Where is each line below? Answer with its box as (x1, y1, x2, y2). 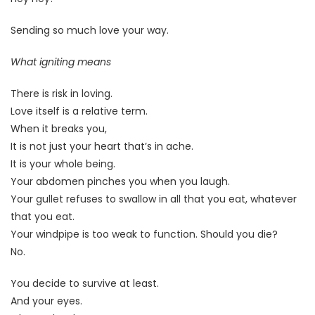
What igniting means (11, 54, 111, 69)
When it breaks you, (11, 121, 107, 136)
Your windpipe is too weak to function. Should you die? (11, 226, 278, 241)
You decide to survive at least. (11, 276, 159, 290)
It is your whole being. (11, 156, 115, 171)
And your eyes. (11, 293, 82, 308)
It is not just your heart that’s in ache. (11, 139, 193, 153)
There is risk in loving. (11, 86, 112, 101)
